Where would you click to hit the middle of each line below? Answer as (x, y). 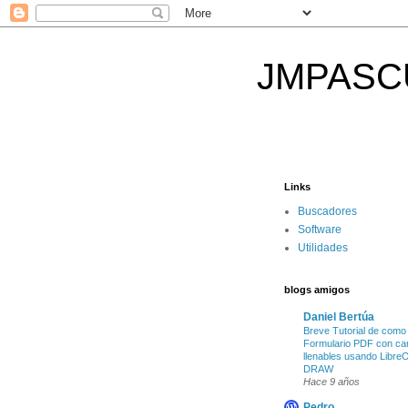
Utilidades (323, 248)
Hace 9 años (331, 382)
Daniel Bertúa (339, 317)
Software (320, 229)
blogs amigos (317, 290)
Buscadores (327, 211)
